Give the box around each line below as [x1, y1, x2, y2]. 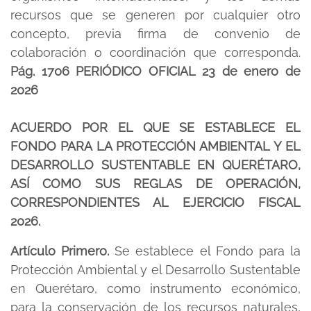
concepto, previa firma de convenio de [10, 26, 301, 41]
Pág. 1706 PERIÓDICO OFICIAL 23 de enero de [10, 64, 301, 78]
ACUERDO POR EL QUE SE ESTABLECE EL [10, 120, 301, 135]
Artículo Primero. [10, 244, 115, 258]
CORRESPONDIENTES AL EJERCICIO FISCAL [10, 195, 301, 210]
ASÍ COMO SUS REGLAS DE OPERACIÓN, [10, 176, 301, 191]
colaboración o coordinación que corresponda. [10, 45, 301, 60]
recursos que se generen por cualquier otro [10, 8, 301, 22]
